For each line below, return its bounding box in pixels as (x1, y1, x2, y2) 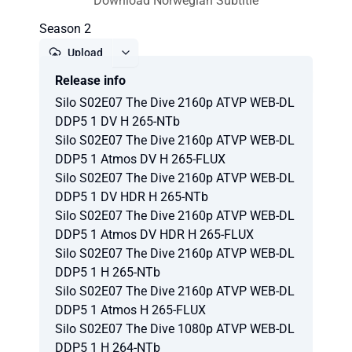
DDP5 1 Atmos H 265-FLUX (55, 302, 206, 317)
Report (165, 75, 200, 87)
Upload (68, 46, 103, 59)
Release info (55, 73, 126, 88)
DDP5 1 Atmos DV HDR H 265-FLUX (55, 227, 254, 242)
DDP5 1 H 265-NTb (55, 265, 160, 280)
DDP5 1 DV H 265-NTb (55, 114, 180, 129)
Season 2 (39, 21, 91, 36)
